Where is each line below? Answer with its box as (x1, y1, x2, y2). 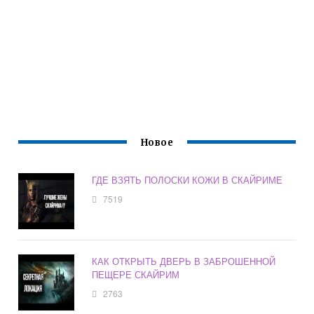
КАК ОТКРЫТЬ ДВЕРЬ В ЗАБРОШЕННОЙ (92, 254, 276, 268)
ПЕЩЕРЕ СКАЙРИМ (92, 268, 180, 282)
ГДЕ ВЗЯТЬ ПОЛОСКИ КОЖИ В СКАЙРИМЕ (92, 173, 283, 187)
